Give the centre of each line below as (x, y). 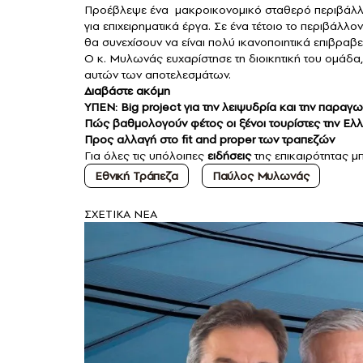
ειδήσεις (229, 156)
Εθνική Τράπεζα (137, 176)
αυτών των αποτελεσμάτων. (158, 75)
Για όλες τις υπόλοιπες (146, 156)
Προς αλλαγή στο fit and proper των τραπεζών (209, 140)
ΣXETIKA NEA (121, 214)
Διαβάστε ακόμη (127, 91)
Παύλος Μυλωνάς (261, 176)
